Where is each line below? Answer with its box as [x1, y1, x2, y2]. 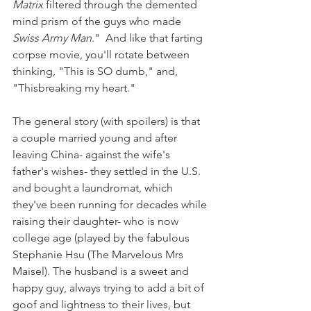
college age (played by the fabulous [12, 231, 192, 245]
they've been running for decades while [12, 198, 210, 212]
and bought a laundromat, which [12, 181, 176, 195]
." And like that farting [92, 31, 205, 45]
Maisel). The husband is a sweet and [12, 264, 192, 278]
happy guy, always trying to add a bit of [12, 281, 207, 295]
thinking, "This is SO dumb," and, [12, 65, 180, 78]
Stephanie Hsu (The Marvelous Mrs [12, 248, 186, 262]
